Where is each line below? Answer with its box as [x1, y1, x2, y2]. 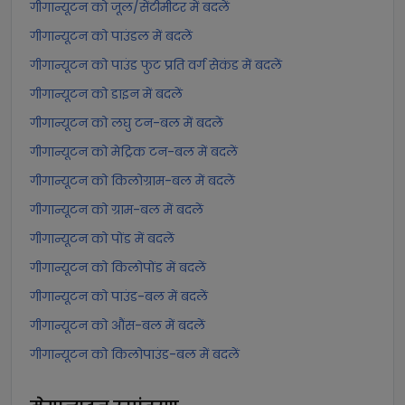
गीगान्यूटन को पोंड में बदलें [30, 230, 174, 248]
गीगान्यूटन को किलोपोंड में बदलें [30, 259, 206, 277]
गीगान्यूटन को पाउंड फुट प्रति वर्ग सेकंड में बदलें [30, 56, 282, 74]
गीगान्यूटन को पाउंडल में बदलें [30, 27, 193, 45]
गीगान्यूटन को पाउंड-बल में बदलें [30, 287, 208, 306]
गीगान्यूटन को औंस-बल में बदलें [30, 316, 205, 334]
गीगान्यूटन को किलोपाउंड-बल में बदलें [30, 345, 240, 363]
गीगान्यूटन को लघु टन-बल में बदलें [30, 114, 223, 132]
